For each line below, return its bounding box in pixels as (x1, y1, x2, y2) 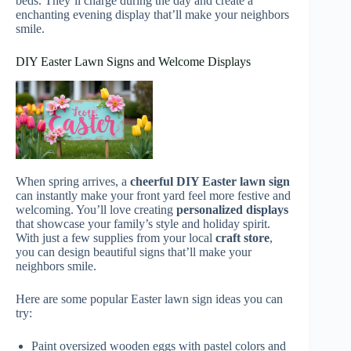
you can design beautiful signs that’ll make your (16, 244, 251, 259)
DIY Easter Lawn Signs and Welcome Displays (16, 54, 251, 68)
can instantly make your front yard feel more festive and (16, 188, 291, 202)
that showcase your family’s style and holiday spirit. (16, 216, 270, 230)
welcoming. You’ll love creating (16, 202, 176, 216)
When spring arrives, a (16, 174, 130, 188)
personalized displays (176, 202, 288, 216)
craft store (215, 230, 270, 244)
